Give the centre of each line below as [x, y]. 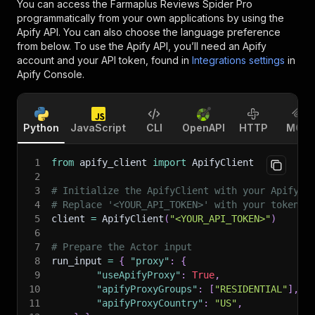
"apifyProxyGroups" [147, 289]
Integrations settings [238, 60]
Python [41, 128]
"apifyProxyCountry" [150, 303]
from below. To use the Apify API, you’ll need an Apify [142, 46]
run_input [79, 261]
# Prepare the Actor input [122, 247]
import [169, 162]
